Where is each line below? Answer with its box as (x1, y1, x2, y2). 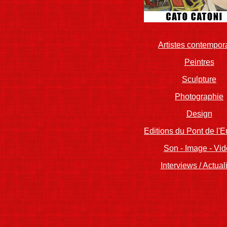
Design (186, 109, 212, 118)
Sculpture (182, 75, 216, 84)
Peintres (184, 58, 214, 66)
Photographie (175, 92, 223, 101)
